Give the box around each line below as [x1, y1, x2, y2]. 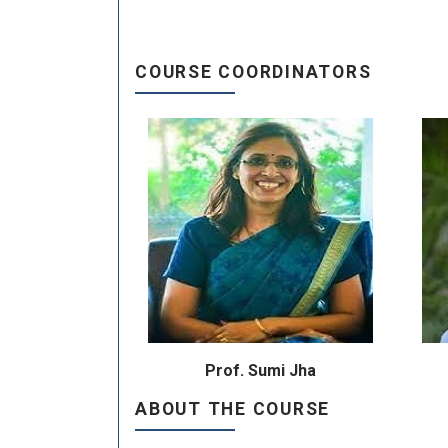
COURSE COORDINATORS [135, 61, 372, 82]
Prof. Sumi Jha [204, 360, 316, 380]
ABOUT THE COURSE [135, 398, 331, 419]
